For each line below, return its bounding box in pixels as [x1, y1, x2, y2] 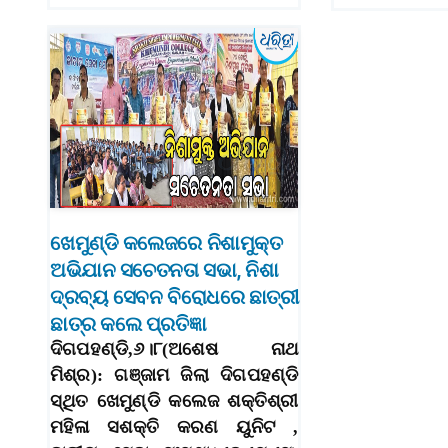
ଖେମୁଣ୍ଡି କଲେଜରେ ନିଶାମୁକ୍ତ [50, 231, 283, 256]
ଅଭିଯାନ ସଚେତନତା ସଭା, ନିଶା [50, 258, 279, 283]
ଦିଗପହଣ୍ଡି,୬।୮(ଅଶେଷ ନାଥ [50, 339, 299, 360]
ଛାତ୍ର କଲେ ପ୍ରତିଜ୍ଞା [50, 312, 207, 337]
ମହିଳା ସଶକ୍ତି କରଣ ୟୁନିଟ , [50, 417, 299, 438]
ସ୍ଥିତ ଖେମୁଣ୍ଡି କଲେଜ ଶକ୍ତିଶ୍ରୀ [50, 391, 299, 412]
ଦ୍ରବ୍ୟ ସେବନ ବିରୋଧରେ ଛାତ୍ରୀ [50, 285, 299, 310]
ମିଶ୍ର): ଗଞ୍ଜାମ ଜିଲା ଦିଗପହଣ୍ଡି [50, 365, 299, 386]
